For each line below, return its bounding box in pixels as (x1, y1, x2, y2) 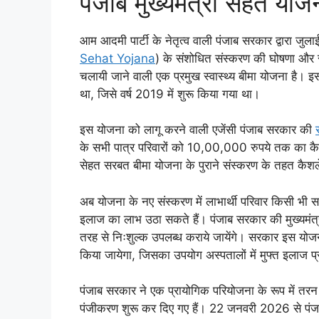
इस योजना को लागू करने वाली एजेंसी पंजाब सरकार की (80, 122, 315, 137)
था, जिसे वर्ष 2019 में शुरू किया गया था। (80, 86, 260, 101)
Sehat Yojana (80, 51, 155, 66)
